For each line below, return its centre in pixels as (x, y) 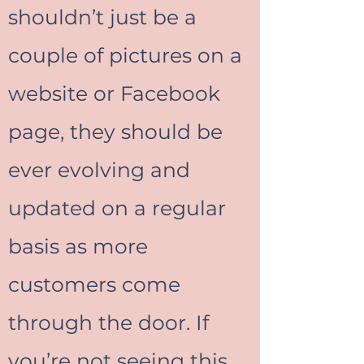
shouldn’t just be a (102, 17)
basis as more (78, 246)
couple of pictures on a (125, 55)
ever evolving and (99, 170)
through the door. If (108, 323)
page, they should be (115, 132)
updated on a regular (117, 208)
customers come (94, 284)
